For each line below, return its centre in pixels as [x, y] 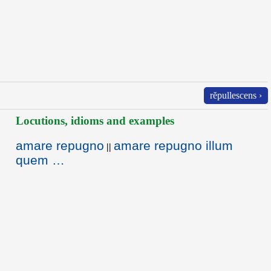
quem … [40, 160]
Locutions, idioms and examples [95, 121]
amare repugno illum [173, 145]
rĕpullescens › [236, 95]
